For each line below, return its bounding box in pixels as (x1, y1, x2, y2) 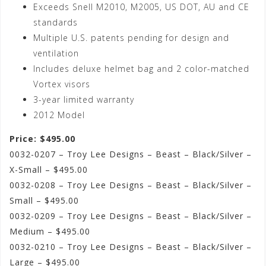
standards (33, 17, 78, 28)
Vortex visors (33, 78, 90, 90)
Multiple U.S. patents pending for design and (33, 32, 229, 44)
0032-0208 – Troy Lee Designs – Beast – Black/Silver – (9, 179, 252, 191)
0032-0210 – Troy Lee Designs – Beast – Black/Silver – (9, 241, 252, 253)
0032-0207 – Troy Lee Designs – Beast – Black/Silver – (9, 148, 252, 160)
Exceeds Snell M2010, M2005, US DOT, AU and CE (33, 1, 249, 13)
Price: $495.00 (9, 133, 75, 145)
